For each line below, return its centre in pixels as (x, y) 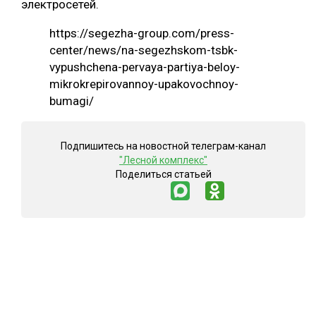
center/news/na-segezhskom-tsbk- (144, 50)
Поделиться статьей (163, 175)
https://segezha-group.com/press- (142, 34)
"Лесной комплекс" (163, 160)
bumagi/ (72, 101)
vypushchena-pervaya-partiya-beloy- (145, 67)
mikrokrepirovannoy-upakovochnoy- (144, 84)
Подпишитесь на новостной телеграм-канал (163, 146)
